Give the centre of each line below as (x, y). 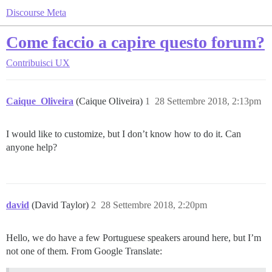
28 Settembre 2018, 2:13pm (208, 101)
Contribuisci (29, 63)
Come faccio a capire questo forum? (135, 42)
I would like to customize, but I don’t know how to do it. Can (124, 134)
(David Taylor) (61, 205)
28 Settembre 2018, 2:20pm (154, 205)
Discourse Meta (36, 12)
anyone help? (32, 147)
